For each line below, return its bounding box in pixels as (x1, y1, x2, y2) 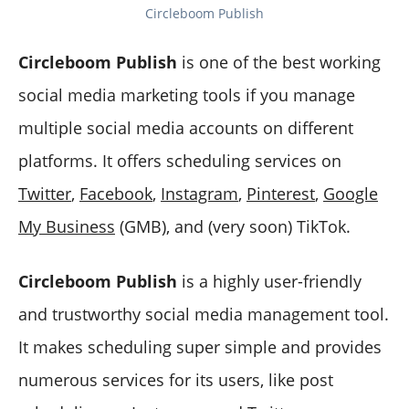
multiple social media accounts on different (18, 116, 353, 139)
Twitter (18, 182, 71, 204)
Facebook (79, 182, 152, 204)
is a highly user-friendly (177, 269, 362, 292)
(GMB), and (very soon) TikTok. (115, 215, 351, 237)
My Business (18, 215, 115, 237)
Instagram (161, 182, 238, 204)
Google (323, 182, 378, 204)
